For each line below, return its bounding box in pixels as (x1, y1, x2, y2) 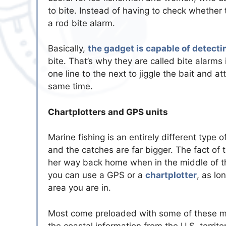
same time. (48, 81, 93, 92)
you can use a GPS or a (48, 170, 145, 181)
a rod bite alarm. (48, 18, 115, 28)
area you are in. (48, 183, 111, 193)
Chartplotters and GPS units (48, 106, 168, 117)
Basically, (48, 43, 88, 54)
